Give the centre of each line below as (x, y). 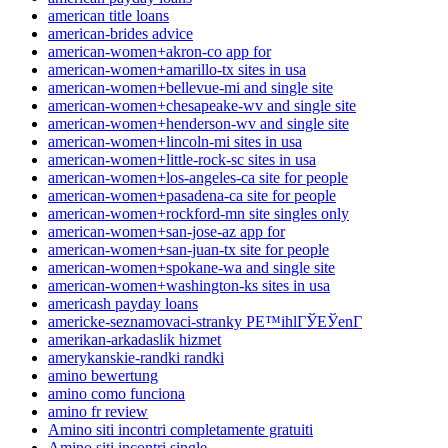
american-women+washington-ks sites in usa (189, 285)
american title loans (108, 15)
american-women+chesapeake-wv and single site (202, 105)
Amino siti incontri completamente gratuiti (180, 429)
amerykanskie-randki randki (136, 357)
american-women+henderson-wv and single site (198, 123)
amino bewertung (103, 375)
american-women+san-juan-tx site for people (188, 249)
